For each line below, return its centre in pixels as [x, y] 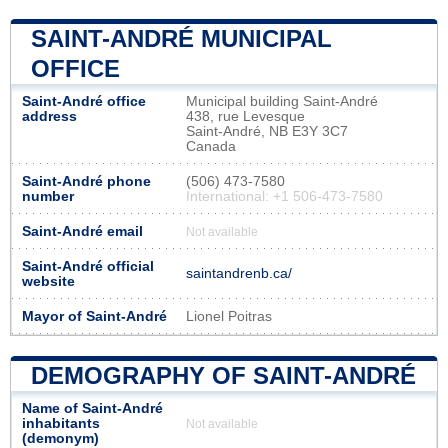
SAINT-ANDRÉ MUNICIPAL [181, 38]
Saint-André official [88, 266]
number [48, 196]
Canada [211, 146]
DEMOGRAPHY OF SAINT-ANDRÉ [223, 375]
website [48, 281]
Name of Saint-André [92, 408]
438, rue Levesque [245, 116]
